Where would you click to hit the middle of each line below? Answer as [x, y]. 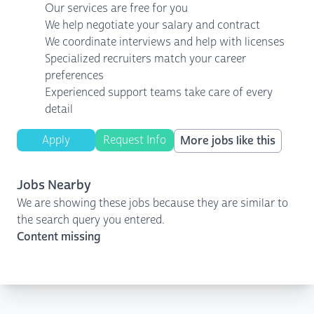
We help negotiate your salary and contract [152, 25]
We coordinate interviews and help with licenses [165, 42]
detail [59, 109]
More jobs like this [228, 141]
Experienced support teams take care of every [159, 92]
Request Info [135, 140]
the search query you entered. [91, 220]
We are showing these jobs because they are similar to [152, 203]
